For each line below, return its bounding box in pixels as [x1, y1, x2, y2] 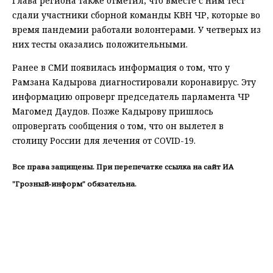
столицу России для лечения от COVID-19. [12, 134, 196, 146]
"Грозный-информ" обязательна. [12, 179, 136, 189]
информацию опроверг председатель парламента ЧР [12, 90, 250, 102]
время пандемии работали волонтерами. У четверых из [12, 23, 261, 35]
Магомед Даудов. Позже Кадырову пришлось [12, 105, 213, 117]
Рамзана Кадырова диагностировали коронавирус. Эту [12, 76, 256, 88]
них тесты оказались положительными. [12, 38, 188, 50]
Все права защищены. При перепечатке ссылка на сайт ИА [12, 161, 233, 171]
